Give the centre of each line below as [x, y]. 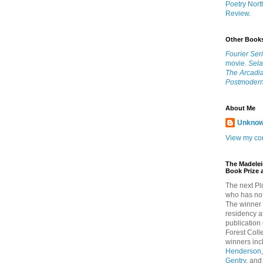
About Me [240, 108]
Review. [238, 14]
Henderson [243, 251]
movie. [236, 63]
